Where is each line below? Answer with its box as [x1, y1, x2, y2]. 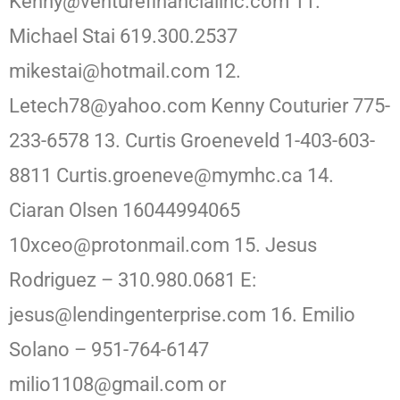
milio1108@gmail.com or [9, 373, 226, 396]
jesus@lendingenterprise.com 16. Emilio [9, 304, 355, 327]
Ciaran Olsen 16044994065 [9, 199, 240, 222]
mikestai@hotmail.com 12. [9, 60, 241, 83]
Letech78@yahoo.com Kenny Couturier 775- [9, 95, 390, 118]
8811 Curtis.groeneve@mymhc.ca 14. [9, 164, 334, 187]
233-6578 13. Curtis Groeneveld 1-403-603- [9, 129, 375, 153]
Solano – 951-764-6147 [9, 338, 209, 362]
